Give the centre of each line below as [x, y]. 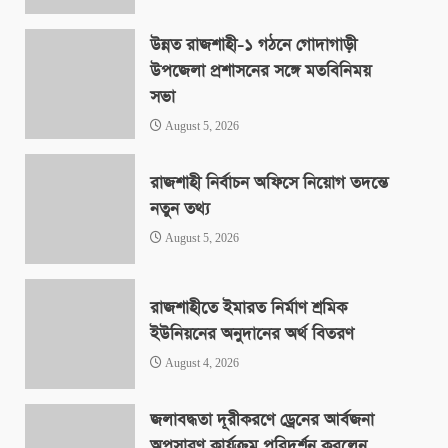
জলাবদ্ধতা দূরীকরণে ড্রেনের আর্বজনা [262, 420]
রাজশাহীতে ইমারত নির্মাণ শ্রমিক [248, 308]
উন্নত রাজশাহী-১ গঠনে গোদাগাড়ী [253, 45]
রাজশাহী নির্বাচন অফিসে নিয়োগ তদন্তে [269, 183]
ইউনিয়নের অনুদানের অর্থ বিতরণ [252, 334]
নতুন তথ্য [180, 209]
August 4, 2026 [200, 363]
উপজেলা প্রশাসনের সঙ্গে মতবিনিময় [260, 71]
